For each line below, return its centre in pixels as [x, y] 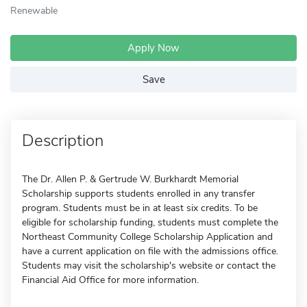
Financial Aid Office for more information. [110, 280]
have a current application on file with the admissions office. [150, 251]
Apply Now [153, 48]
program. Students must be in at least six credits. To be [140, 208]
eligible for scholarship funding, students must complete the [150, 222]
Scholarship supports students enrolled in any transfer [138, 194]
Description [63, 140]
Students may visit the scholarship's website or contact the [149, 266]
